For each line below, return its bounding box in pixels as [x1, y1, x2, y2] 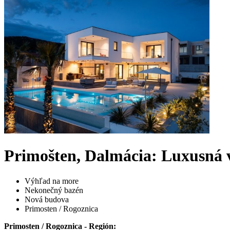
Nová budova [25, 195, 69, 204]
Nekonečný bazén [25, 185, 83, 195]
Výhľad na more [25, 176, 79, 185]
